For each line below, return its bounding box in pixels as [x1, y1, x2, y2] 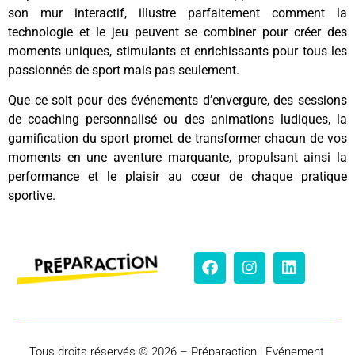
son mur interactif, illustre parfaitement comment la [8, 5, 347, 21]
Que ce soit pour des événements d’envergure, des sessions [8, 93, 347, 109]
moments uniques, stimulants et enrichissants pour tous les [8, 43, 347, 59]
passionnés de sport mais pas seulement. [8, 62, 242, 78]
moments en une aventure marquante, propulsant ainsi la [8, 150, 347, 166]
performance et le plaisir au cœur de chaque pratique [8, 169, 347, 185]
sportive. [8, 188, 59, 204]
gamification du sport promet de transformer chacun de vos [8, 131, 347, 147]
